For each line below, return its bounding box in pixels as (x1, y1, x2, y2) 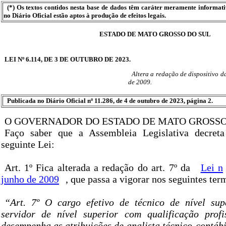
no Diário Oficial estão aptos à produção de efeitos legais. (4, 12, 166, 19)
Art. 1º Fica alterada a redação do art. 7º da (4, 162, 194, 174)
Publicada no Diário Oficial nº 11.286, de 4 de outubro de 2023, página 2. (7, 97, 213, 105)
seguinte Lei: (1, 139, 54, 150)
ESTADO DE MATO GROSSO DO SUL (99, 30, 211, 38)
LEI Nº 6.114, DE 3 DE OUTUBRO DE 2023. (4, 55, 131, 63)
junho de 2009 (1, 174, 59, 185)
